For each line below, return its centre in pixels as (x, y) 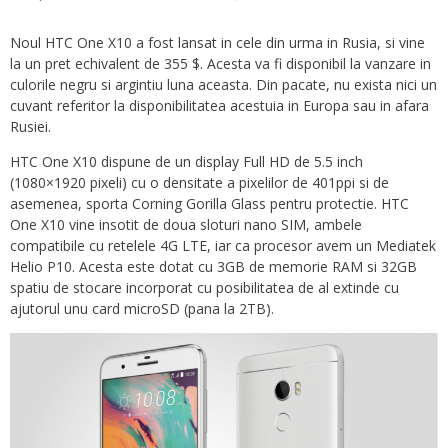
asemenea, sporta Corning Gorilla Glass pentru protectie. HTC (209, 203)
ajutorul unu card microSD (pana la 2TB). (142, 308)
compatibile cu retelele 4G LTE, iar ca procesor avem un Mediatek (223, 245)
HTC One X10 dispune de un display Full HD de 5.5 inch (186, 161)
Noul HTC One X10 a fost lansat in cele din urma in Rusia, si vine (217, 42)
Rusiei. (30, 126)
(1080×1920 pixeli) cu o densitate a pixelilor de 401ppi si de (199, 182)
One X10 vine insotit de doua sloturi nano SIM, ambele (186, 224)
